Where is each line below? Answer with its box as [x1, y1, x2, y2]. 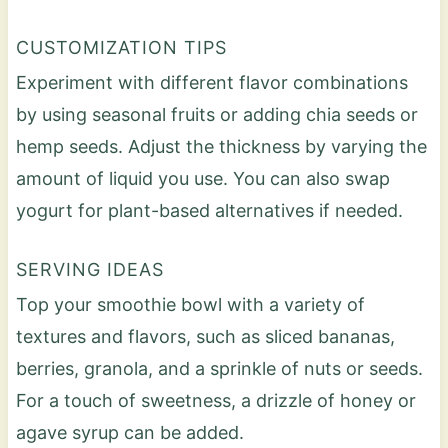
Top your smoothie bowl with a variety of [15, 293, 365, 315]
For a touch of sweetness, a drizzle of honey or [15, 389, 416, 411]
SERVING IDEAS [15, 258, 164, 280]
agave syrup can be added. [15, 421, 244, 443]
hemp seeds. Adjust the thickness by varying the [15, 135, 427, 157]
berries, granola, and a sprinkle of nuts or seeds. [15, 357, 423, 379]
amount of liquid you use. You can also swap [15, 167, 390, 189]
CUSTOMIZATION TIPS [15, 36, 227, 58]
